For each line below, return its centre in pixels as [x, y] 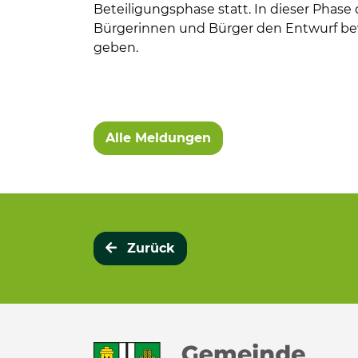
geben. [116, 48]
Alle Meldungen [158, 138]
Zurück [151, 248]
